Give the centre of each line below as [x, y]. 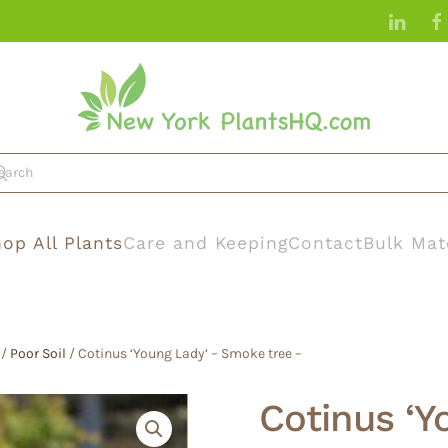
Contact [325, 242]
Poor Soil [38, 353]
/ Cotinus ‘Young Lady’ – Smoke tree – [184, 353]
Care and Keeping [205, 242]
